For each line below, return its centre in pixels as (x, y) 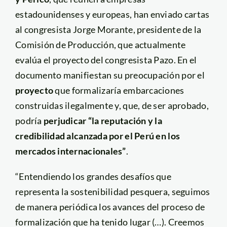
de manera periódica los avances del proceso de (110, 206)
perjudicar (66, 120)
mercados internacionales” (70, 151)
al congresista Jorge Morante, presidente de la (108, 29)
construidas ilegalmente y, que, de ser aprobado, (112, 105)
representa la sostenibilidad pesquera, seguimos (112, 191)
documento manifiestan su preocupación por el (110, 75)
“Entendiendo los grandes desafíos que (93, 176)
